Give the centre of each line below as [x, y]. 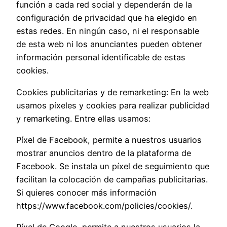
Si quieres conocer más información [86, 192]
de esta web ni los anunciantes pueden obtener [109, 44]
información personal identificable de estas [101, 58]
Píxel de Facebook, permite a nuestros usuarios [109, 140]
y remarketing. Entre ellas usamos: [83, 118]
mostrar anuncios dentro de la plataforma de [104, 153]
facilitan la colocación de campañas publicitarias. [112, 179]
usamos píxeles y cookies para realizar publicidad [113, 105]
